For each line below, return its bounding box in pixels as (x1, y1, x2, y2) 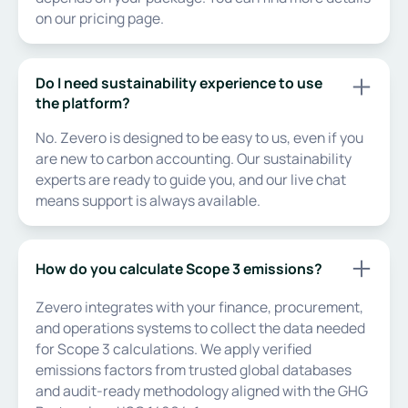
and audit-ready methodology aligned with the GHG (36, 381, 369, 402)
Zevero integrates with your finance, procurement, (36, 297, 364, 318)
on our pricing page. (36, 8, 165, 29)
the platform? (36, 92, 131, 113)
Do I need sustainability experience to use (36, 72, 323, 93)
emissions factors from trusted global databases (36, 360, 352, 381)
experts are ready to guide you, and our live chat (36, 168, 347, 189)
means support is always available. (36, 189, 261, 210)
